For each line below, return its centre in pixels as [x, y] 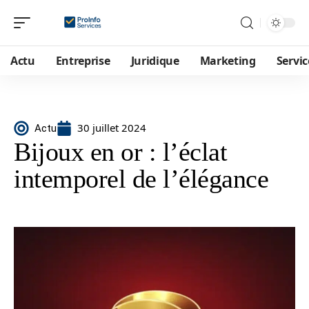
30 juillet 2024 [112, 128]
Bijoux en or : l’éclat [120, 152]
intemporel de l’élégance [141, 179]
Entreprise [83, 61]
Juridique [155, 61]
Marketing [228, 61]
